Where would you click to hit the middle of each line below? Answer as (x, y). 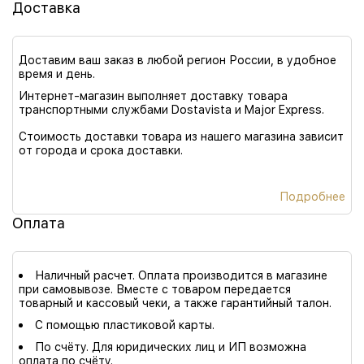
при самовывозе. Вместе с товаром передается (155, 288)
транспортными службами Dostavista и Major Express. (171, 109)
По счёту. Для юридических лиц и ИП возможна (171, 346)
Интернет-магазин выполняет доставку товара (153, 95)
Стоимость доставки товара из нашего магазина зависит (181, 136)
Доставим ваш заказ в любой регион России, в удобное (178, 59)
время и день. (57, 73)
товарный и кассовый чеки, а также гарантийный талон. (175, 302)
